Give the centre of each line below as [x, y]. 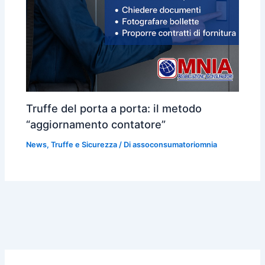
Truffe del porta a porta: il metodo [114, 108]
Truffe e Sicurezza [84, 144]
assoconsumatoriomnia [175, 144]
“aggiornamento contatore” [96, 124]
